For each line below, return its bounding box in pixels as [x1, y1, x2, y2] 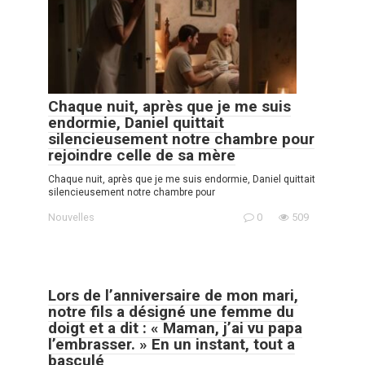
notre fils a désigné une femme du [48, 301, 294, 321]
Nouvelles [48, 210, 95, 223]
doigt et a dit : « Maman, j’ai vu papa [48, 318, 302, 337]
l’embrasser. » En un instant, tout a [48, 334, 295, 354]
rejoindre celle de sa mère [48, 145, 235, 165]
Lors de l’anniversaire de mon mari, [48, 285, 298, 305]
